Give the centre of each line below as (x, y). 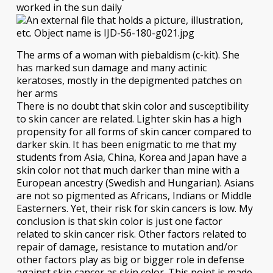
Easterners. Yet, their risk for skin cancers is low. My (134, 209)
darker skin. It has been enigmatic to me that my (126, 145)
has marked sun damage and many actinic (111, 68)
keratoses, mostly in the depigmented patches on (129, 81)
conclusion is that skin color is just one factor (119, 222)
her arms (37, 94)
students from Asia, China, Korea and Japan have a (131, 158)
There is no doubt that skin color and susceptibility (132, 106)
